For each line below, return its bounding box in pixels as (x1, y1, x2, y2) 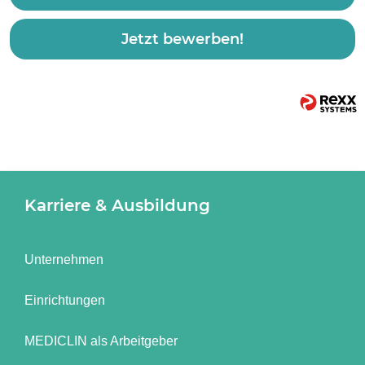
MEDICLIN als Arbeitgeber (24, 334, 178, 348)
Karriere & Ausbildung (24, 196, 210, 215)
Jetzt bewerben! (121, 30, 244, 49)
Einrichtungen (24, 293, 105, 307)
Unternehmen (24, 253, 103, 266)
